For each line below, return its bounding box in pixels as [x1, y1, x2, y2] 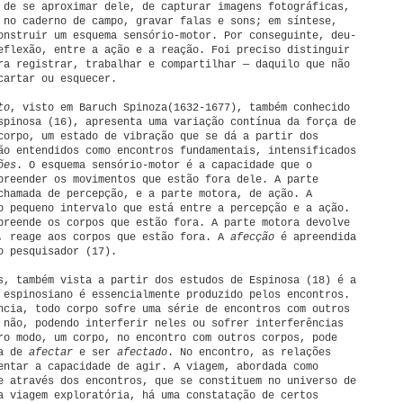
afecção [230, 231, 274, 244]
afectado [117, 346, 167, 359]
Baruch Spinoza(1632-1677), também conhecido [79, 102, 350, 114]
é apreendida [274, 231, 356, 244]
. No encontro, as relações [167, 346, 331, 359]
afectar [29, 346, 73, 359]
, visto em [10, 102, 73, 114]
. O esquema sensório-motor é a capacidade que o [16, 159, 312, 172]
